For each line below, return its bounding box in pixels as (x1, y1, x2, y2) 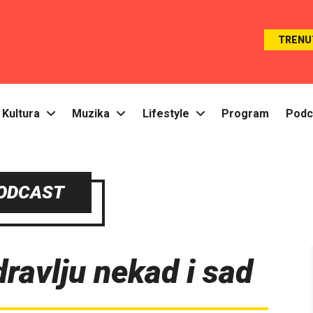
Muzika (72, 107, 110, 121)
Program (221, 107, 269, 121)
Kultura (2, 107, 41, 121)
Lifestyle (142, 107, 189, 121)
